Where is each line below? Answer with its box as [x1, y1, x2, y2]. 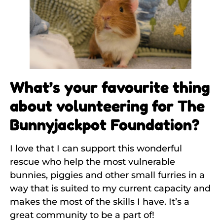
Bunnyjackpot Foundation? [10, 115, 199, 135]
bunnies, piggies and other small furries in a [10, 170, 205, 181]
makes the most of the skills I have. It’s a [10, 196, 189, 208]
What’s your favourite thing [10, 77, 210, 97]
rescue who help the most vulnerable [10, 156, 175, 168]
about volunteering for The [10, 96, 205, 116]
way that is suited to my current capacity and [10, 183, 211, 194]
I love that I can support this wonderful [10, 143, 182, 154]
